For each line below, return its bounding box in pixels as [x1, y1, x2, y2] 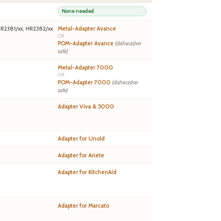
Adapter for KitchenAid [58, 169, 116, 176]
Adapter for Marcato [58, 202, 109, 210]
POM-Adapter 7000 [58, 79, 112, 86]
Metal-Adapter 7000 [58, 64, 113, 72]
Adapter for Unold [58, 135, 105, 143]
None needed [62, 8, 94, 15]
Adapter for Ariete [58, 152, 104, 159]
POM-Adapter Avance [58, 40, 115, 47]
